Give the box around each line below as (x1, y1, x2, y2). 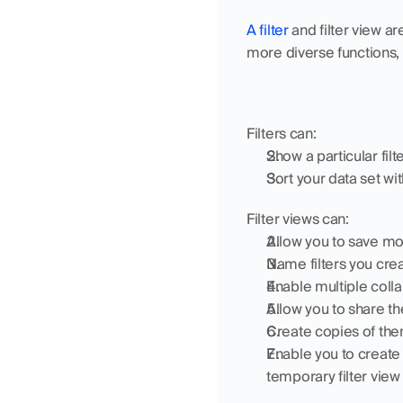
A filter (246, 20, 289, 40)
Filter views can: (246, 209, 349, 228)
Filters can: (246, 123, 317, 143)
